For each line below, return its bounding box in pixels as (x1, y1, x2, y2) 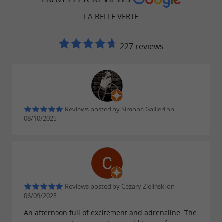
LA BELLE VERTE (84, 11, 138, 21)
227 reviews (120, 40, 164, 52)
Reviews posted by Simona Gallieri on (63, 105, 174, 113)
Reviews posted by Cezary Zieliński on (63, 182, 175, 191)
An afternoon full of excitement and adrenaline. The (24, 208, 197, 218)
